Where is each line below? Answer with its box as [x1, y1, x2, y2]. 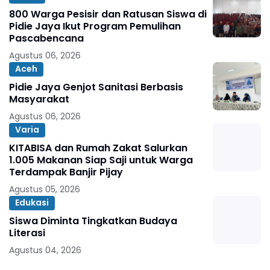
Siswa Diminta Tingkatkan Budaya [9, 213, 177, 228]
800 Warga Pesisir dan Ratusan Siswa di [9, 7, 207, 21]
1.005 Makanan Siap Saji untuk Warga [9, 152, 193, 167]
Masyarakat [9, 92, 69, 106]
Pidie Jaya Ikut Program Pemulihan [9, 19, 181, 33]
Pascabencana [9, 31, 84, 45]
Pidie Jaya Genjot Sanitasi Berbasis [9, 80, 183, 94]
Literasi [9, 225, 45, 240]
